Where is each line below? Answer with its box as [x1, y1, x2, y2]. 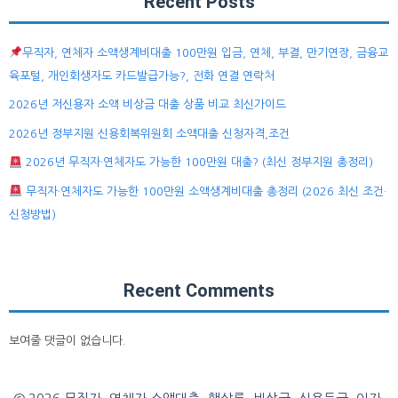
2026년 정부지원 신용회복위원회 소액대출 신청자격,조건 [9, 127, 290, 139]
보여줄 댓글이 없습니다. [9, 334, 126, 346]
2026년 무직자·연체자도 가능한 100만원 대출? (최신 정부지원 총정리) [21, 156, 373, 169]
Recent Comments [123, 279, 275, 301]
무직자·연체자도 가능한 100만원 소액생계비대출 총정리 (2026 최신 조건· [21, 185, 386, 197]
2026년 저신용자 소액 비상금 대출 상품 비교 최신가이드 [9, 99, 286, 111]
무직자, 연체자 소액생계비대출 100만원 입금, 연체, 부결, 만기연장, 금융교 [21, 46, 388, 59]
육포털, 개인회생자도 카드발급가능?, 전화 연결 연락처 [9, 69, 275, 82]
